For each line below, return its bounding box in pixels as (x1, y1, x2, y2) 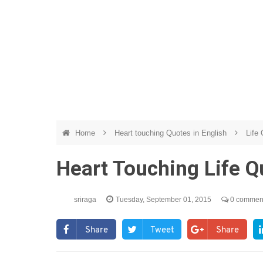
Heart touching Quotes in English (114, 129, 229, 137)
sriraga (74, 195, 98, 204)
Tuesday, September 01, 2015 (116, 195, 213, 204)
